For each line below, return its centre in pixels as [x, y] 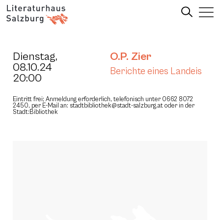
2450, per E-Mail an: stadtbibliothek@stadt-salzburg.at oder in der [104, 106]
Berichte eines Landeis [156, 71]
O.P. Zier [131, 56]
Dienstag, [35, 56]
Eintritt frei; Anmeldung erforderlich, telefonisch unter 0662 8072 [103, 99]
